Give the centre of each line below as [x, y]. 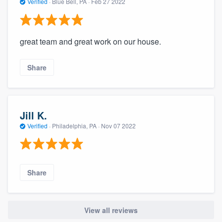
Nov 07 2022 [118, 125]
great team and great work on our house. [90, 41]
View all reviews [111, 210]
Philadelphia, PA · [76, 125]
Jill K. [33, 115]
